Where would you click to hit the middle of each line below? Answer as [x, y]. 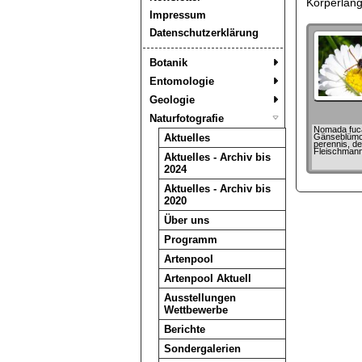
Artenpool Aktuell [207, 278]
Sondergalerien [202, 349]
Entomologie [181, 81]
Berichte [184, 329]
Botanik [168, 63]
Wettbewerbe [196, 310]
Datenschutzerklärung [204, 33]
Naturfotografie [186, 118]
